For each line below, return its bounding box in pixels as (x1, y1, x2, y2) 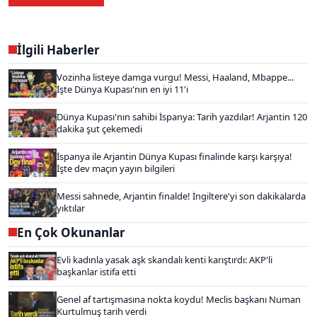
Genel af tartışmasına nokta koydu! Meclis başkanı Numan (57, 293, 301, 306)
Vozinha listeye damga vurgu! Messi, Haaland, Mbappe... (57, 70, 294, 83)
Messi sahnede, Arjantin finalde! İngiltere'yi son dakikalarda (57, 190, 306, 203)
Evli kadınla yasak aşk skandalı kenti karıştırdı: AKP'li (57, 253, 272, 267)
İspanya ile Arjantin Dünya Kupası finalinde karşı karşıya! (57, 150, 292, 163)
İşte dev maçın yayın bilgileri (57, 162, 175, 175)
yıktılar (57, 202, 85, 215)
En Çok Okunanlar (17, 224, 125, 241)
